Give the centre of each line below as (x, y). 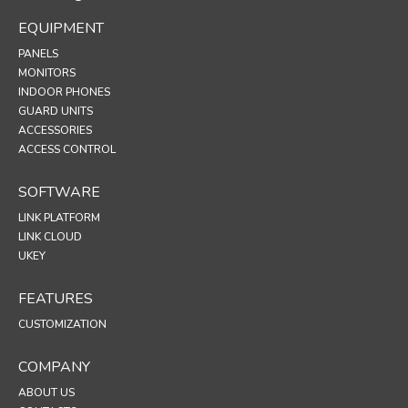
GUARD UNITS (56, 111)
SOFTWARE (59, 192)
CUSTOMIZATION (62, 324)
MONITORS (47, 72)
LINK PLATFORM (59, 217)
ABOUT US (46, 392)
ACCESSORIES (55, 130)
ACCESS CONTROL (67, 149)
